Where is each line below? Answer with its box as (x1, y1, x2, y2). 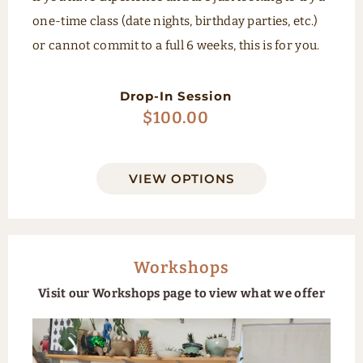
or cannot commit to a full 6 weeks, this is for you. (32, 38, 320, 53)
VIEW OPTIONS (129, 171, 234, 187)
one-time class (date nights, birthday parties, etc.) (32, 14, 318, 29)
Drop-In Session (119, 88, 232, 104)
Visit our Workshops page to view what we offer (38, 286, 325, 301)
